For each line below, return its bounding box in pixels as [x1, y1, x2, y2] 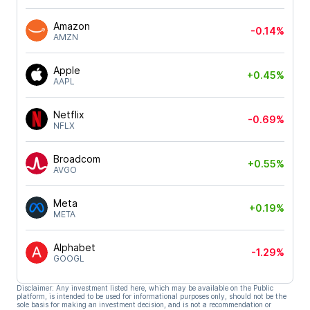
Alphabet [53, 241, 95, 253]
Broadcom [53, 152, 100, 165]
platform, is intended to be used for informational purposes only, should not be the [17, 291, 286, 300]
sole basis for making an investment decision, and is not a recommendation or [17, 300, 271, 309]
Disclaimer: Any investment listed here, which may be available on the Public [17, 283, 273, 292]
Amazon [53, 19, 90, 32]
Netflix [53, 108, 84, 120]
